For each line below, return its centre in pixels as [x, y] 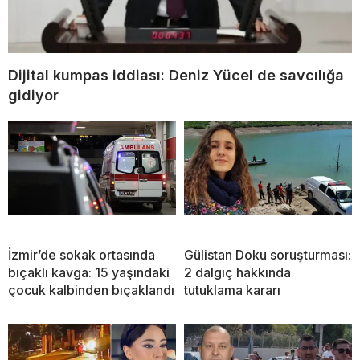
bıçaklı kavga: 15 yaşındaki [89, 272]
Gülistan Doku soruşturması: [268, 254]
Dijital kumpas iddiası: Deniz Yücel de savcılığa [176, 75]
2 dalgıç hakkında [237, 272]
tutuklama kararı [232, 290]
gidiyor [33, 95]
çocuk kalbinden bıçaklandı [91, 290]
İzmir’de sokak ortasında [82, 254]
